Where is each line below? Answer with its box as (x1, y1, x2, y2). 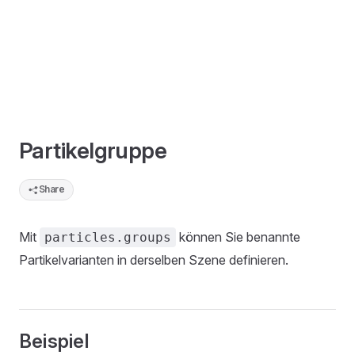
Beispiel (19, 329, 89, 353)
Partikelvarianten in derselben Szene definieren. (19, 251, 288, 268)
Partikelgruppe (19, 137, 167, 164)
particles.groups (44, 229, 171, 245)
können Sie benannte (176, 228, 300, 245)
